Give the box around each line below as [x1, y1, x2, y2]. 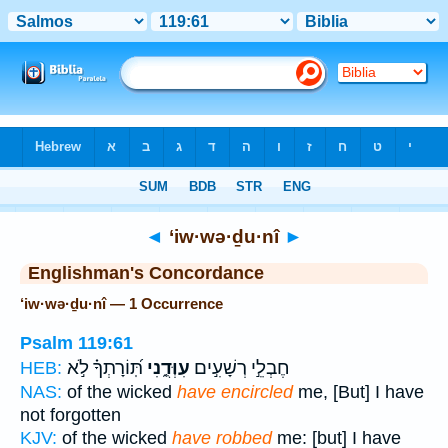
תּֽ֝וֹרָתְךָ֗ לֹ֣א [67, 356, 143, 379]
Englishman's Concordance [28, 263, 264, 283]
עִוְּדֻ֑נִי [143, 356, 190, 379]
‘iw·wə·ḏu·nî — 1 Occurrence [20, 295, 223, 312]
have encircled [177, 381, 293, 402]
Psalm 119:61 [20, 332, 133, 353]
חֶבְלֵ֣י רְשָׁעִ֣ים [190, 356, 290, 379]
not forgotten [20, 404, 121, 425]
